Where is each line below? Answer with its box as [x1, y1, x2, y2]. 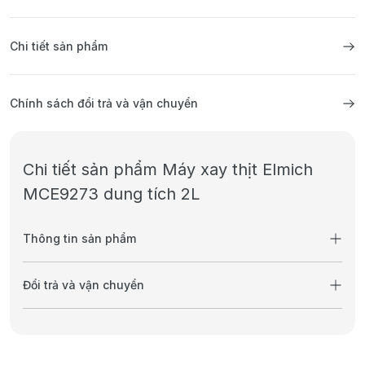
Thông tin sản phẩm [23, 231, 136, 246]
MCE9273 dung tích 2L [23, 184, 200, 204]
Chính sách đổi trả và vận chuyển [10, 96, 198, 111]
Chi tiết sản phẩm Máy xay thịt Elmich [23, 160, 313, 180]
